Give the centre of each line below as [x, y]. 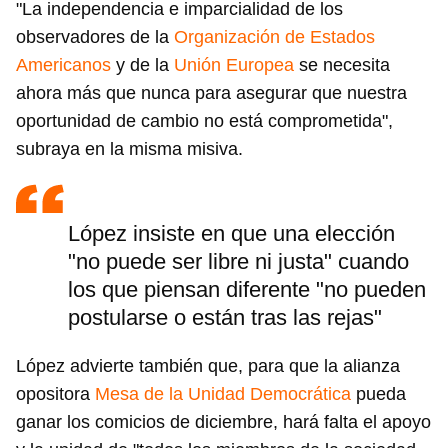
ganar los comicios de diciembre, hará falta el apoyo [223, 422]
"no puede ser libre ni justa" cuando [238, 261]
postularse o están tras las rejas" [225, 317]
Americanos [63, 65]
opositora [55, 394]
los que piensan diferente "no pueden [247, 289]
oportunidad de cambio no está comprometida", [204, 121]
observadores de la [95, 37]
